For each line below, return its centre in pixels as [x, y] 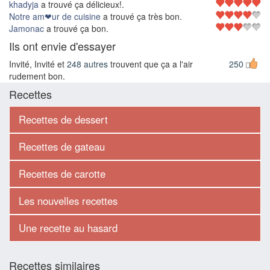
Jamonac [27, 29]
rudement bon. [37, 76]
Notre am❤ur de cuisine [55, 17]
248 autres [87, 64]
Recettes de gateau [62, 147]
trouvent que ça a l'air [150, 64]
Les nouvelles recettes [68, 201]
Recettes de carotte [62, 174]
